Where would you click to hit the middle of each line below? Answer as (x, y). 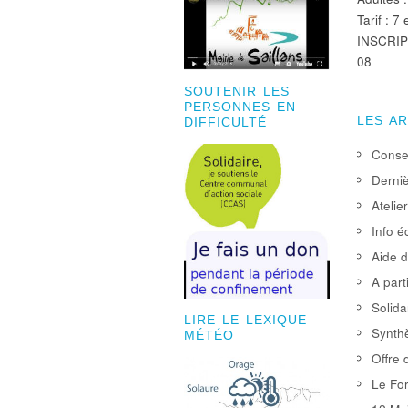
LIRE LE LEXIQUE (245, 321)
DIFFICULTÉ (225, 123)
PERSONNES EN (240, 107)
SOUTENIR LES (237, 92)
